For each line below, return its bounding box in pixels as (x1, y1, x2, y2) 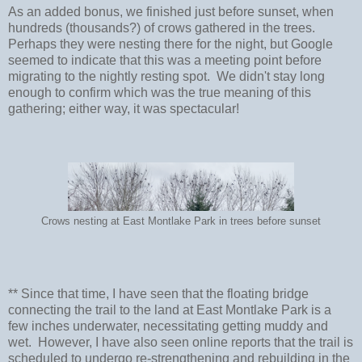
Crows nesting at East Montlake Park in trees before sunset (41, 216, 321, 228)
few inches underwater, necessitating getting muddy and (8, 318, 328, 333)
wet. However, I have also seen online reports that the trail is (8, 335, 353, 349)
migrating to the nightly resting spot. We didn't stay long (8, 69, 325, 84)
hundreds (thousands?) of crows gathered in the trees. (8, 21, 318, 36)
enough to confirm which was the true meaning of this (8, 86, 311, 100)
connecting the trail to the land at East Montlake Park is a (8, 302, 331, 317)
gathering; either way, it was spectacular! (8, 102, 239, 116)
